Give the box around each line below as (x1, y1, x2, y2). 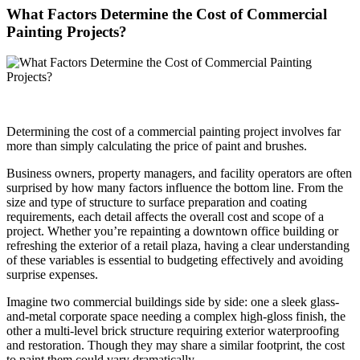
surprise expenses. (6, 268, 98, 282)
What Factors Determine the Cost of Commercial (6, 5, 327, 22)
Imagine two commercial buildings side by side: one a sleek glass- (6, 295, 339, 309)
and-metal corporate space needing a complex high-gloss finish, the (6, 309, 346, 324)
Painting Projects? (6, 22, 127, 40)
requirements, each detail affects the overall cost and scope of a (6, 210, 324, 224)
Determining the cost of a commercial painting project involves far (6, 125, 341, 139)
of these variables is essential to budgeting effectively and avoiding (6, 253, 343, 268)
